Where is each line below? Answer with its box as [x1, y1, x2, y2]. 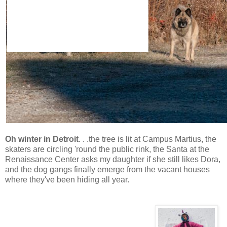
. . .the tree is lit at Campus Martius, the [79, 134, 216, 143]
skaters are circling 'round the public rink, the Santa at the [5, 144, 209, 154]
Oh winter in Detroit [5, 134, 79, 143]
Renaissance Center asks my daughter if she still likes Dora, [5, 155, 220, 164]
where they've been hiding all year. [5, 175, 129, 184]
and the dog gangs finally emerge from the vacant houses [5, 165, 210, 174]
